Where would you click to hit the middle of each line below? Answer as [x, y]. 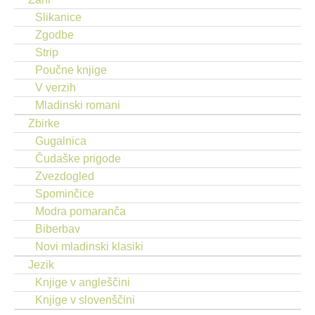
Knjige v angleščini [83, 282]
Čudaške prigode [78, 159]
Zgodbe [54, 35]
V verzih [56, 88]
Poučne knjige [71, 70]
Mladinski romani [78, 105]
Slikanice [58, 17]
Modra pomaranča [81, 211]
